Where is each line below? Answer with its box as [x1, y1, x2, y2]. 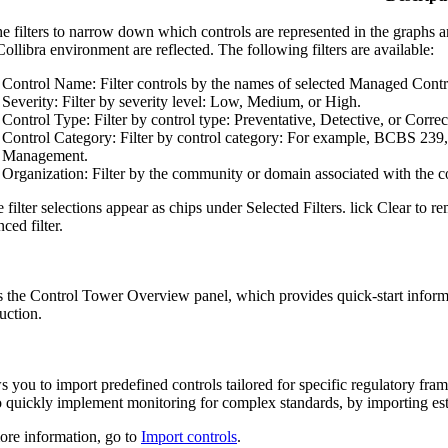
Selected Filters [246, 198, 342, 216]
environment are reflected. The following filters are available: [46, 40, 434, 58]
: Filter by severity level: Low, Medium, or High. [54, 92, 361, 110]
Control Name [2, 74, 92, 92]
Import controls [141, 427, 237, 445]
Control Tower [30, 286, 123, 304]
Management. [2, 146, 88, 164]
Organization [2, 164, 84, 182]
